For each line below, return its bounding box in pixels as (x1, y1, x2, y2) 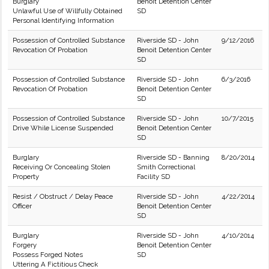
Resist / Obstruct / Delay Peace (13, 192, 113, 201)
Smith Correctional (137, 163, 195, 171)
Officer (13, 202, 32, 210)
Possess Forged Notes (13, 250, 83, 259)
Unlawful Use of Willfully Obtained (13, 7, 122, 15)
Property (13, 172, 39, 181)
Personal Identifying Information (13, 16, 114, 25)
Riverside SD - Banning (137, 153, 210, 162)
